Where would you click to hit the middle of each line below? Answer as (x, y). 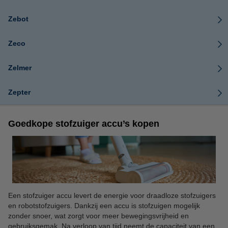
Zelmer (20, 68)
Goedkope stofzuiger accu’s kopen (84, 124)
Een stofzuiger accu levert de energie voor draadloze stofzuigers (112, 195)
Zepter (19, 92)
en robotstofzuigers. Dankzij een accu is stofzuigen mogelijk (104, 205)
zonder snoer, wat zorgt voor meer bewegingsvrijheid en (98, 216)
